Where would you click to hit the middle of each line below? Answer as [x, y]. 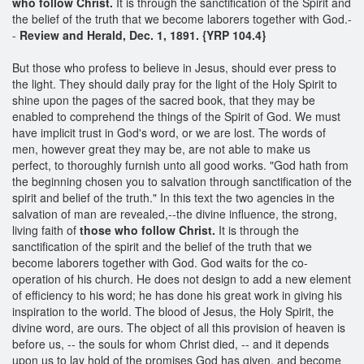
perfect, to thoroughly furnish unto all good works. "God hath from [180, 165]
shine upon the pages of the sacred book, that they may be [164, 100]
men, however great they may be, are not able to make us [161, 148]
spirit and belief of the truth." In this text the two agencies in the [173, 197]
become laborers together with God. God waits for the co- [160, 262]
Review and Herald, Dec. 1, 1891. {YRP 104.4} [144, 35]
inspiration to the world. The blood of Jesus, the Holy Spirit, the [173, 311]
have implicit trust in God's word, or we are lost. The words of [169, 132]
